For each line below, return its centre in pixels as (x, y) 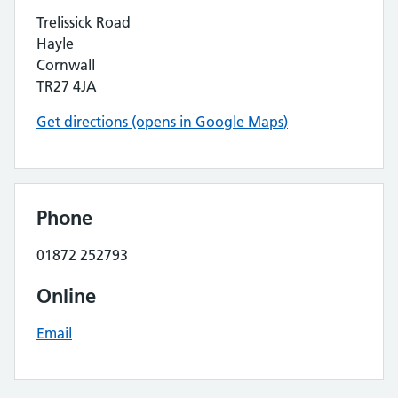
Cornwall (66, 65)
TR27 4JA (67, 86)
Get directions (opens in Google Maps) (162, 122)
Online (66, 296)
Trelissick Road (84, 22)
